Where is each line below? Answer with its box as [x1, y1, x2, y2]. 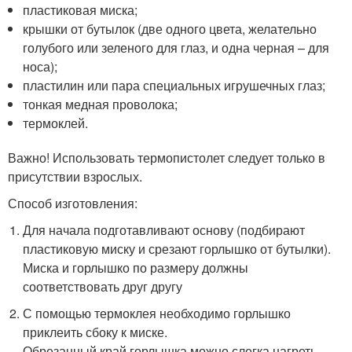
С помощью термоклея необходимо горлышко [23, 303, 291, 322]
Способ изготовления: [8, 193, 137, 212]
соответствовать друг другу [23, 277, 183, 295]
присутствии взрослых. [8, 167, 142, 185]
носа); [23, 57, 58, 75]
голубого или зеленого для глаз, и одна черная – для [23, 38, 330, 57]
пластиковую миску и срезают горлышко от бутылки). [23, 239, 332, 258]
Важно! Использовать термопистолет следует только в [8, 148, 325, 167]
